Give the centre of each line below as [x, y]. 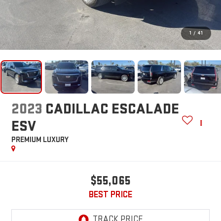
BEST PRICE [110, 195]
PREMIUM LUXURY [40, 140]
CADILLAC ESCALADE [112, 109]
